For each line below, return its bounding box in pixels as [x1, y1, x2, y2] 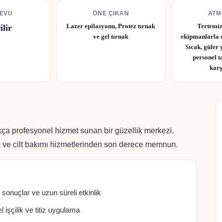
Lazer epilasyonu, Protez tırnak [66, 22, 156, 30]
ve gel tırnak [93, 33, 129, 40]
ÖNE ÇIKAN [93, 10, 129, 16]
